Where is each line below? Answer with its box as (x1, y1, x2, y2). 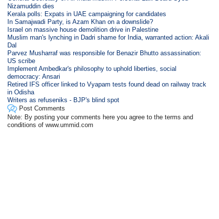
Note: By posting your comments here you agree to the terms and (7, 113, 194, 121)
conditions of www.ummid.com (7, 121, 94, 129)
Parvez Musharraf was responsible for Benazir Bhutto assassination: (7, 49, 202, 57)
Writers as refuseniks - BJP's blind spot (7, 96, 120, 104)
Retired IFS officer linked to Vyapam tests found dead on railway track (7, 81, 207, 88)
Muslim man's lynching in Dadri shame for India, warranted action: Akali (7, 34, 210, 41)
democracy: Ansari (7, 73, 61, 80)
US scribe (7, 57, 36, 65)
